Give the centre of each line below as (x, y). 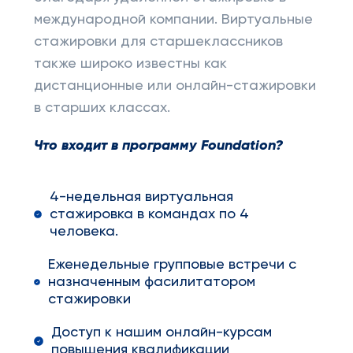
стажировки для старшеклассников (158, 42)
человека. (84, 232)
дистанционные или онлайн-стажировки (175, 86)
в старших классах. (102, 108)
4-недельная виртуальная (142, 197)
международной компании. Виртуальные (173, 20)
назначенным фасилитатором (152, 282)
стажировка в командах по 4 (150, 214)
